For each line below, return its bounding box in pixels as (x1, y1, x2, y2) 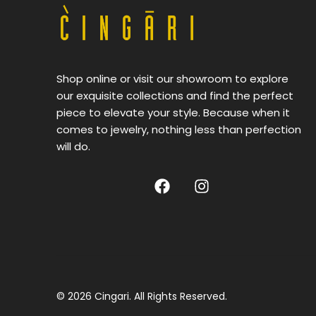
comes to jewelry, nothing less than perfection (56, 122, 301, 138)
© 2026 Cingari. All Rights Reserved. (56, 288, 227, 303)
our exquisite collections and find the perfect (56, 88, 293, 104)
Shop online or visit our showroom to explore (56, 71, 288, 87)
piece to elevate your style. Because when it (56, 105, 290, 121)
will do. (56, 139, 90, 154)
